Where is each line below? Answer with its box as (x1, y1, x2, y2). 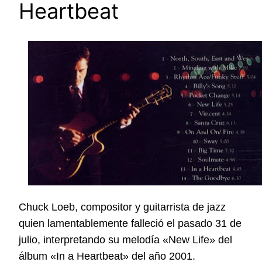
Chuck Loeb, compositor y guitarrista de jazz (19, 201, 226, 213)
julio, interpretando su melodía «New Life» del (19, 234, 232, 246)
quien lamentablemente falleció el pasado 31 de (19, 218, 242, 230)
